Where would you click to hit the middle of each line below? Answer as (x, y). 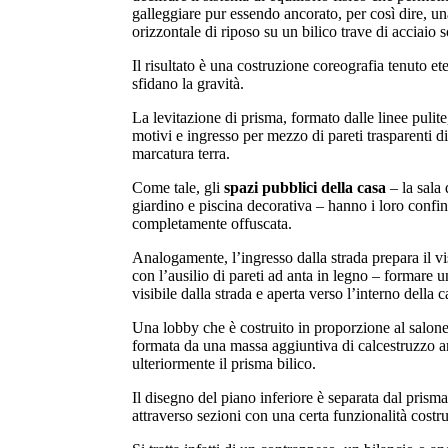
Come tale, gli (178, 188)
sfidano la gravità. (188, 84)
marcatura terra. (181, 154)
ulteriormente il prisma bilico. (224, 364)
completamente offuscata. (212, 224)
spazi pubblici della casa (305, 188)
